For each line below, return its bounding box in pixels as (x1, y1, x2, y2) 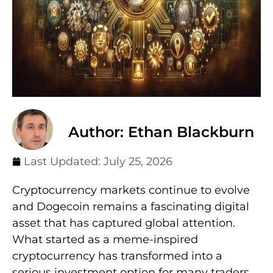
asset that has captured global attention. (12, 216, 235, 230)
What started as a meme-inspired (12, 232, 198, 246)
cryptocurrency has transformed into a (12, 249, 222, 263)
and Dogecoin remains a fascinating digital (12, 199, 249, 213)
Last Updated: (24, 154, 104, 168)
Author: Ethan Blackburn (68, 122, 254, 141)
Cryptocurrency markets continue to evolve (12, 183, 250, 197)
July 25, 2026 (104, 154, 172, 168)
